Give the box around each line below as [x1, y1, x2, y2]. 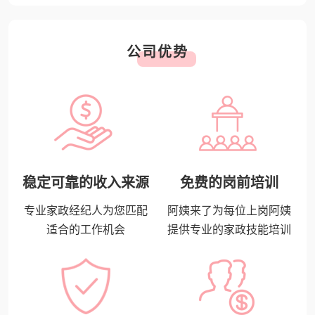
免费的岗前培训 [180, 172, 278, 192]
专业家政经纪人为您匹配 [24, 202, 148, 218]
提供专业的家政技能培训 [167, 221, 291, 237]
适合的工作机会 [46, 221, 125, 237]
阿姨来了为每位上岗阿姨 [167, 202, 291, 218]
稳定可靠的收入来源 [22, 172, 149, 192]
